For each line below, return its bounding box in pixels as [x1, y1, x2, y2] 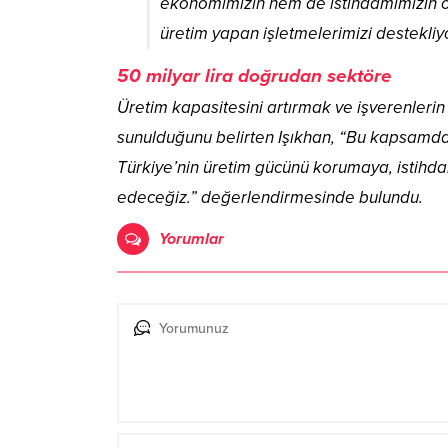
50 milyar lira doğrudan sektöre [117, 64, 392, 87]
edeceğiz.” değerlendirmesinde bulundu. [117, 186, 423, 208]
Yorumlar [159, 228, 224, 249]
